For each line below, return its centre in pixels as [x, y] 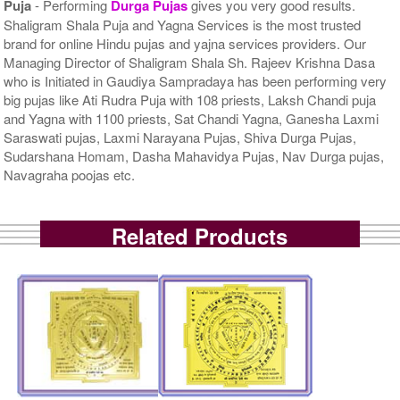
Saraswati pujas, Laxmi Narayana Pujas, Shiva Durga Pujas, [180, 137]
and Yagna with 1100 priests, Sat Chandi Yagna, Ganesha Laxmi [192, 118]
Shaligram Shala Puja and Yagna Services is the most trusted [183, 24]
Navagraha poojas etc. [70, 174]
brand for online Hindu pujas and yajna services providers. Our [185, 43]
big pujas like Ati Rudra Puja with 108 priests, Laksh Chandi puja [190, 99]
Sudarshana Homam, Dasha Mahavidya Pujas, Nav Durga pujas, [194, 155]
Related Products [200, 235]
